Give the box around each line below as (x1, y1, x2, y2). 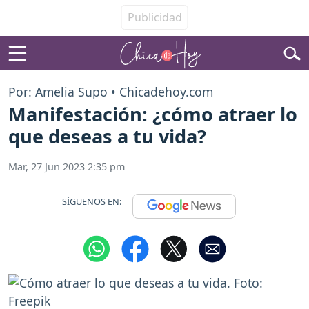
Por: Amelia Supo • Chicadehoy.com (8, 83, 213, 100)
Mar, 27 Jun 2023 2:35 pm (8, 160, 125, 174)
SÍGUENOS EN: (62, 195, 121, 208)
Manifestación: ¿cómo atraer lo (8, 101, 297, 128)
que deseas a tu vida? (8, 123, 206, 150)
